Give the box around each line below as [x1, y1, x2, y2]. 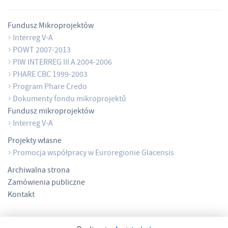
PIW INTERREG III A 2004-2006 [13, 56, 112, 69]
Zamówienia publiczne [8, 177, 85, 189]
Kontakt [8, 189, 35, 202]
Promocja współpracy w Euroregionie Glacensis [13, 147, 174, 160]
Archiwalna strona [8, 164, 70, 177]
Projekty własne [8, 135, 62, 148]
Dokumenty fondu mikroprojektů [13, 93, 126, 106]
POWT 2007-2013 [13, 44, 71, 57]
